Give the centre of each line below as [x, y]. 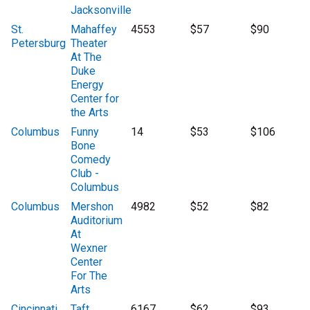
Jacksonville [101, 10]
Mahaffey [94, 30]
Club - [85, 174]
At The [86, 57]
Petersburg [38, 44]
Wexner [89, 248]
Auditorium [97, 221]
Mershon [92, 207]
